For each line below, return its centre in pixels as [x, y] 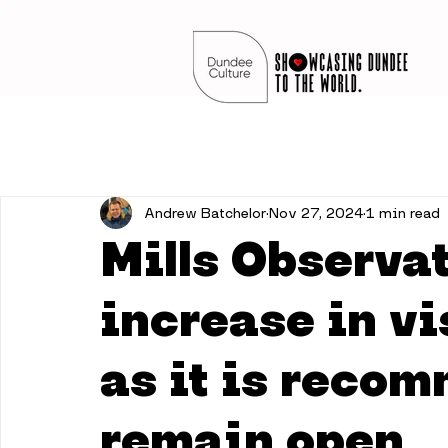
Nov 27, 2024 [316, 212]
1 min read [403, 212]
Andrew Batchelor [205, 212]
